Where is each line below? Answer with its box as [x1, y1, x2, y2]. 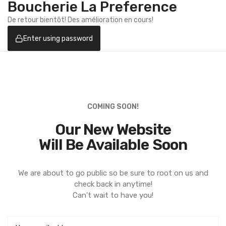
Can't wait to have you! [73, 191, 153, 200]
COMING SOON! [87, 102, 139, 111]
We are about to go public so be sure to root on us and [18, 168, 208, 178]
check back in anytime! [74, 180, 152, 189]
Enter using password [23, 34, 93, 43]
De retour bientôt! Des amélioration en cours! [8, 16, 153, 24]
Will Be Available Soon [38, 136, 188, 154]
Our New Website [54, 121, 172, 139]
